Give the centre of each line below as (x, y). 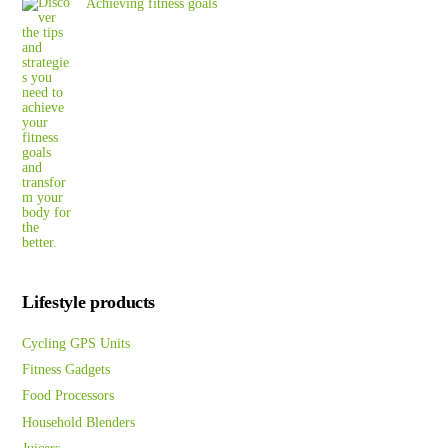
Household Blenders (79, 422)
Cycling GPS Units (76, 344)
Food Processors (68, 396)
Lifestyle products (89, 302)
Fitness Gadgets (66, 370)
